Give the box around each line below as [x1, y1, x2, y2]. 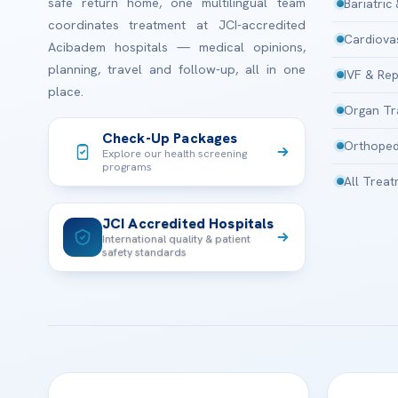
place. [47, 83, 84, 99]
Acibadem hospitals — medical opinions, [47, 38, 306, 55]
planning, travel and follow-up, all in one [47, 60, 306, 77]
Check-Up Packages [101, 128, 238, 147]
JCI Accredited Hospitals [101, 213, 275, 233]
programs [101, 159, 152, 174]
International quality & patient [101, 231, 251, 246]
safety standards [101, 244, 187, 259]
